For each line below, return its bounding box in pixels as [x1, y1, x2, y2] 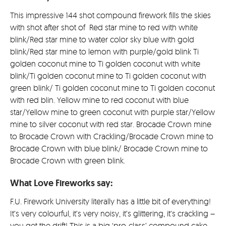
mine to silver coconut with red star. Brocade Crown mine [10, 119, 211, 129]
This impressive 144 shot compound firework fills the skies [10, 10, 211, 20]
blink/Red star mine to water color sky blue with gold [10, 34, 194, 44]
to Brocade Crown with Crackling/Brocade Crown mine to [10, 131, 213, 141]
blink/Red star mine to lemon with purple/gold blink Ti [10, 46, 199, 56]
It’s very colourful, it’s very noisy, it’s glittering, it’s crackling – [10, 208, 215, 218]
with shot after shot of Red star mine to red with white [10, 22, 198, 32]
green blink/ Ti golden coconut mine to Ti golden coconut [10, 82, 215, 93]
